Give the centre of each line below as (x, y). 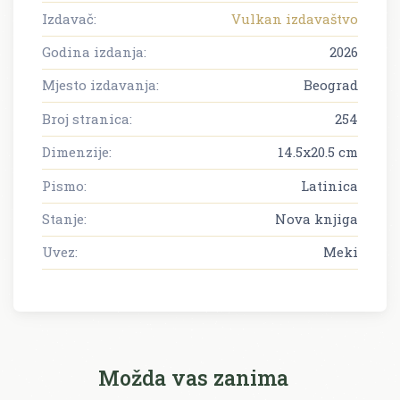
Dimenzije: (77, 152)
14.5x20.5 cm (318, 152)
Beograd (331, 85)
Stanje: (64, 218)
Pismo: (64, 185)
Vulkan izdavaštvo (295, 18)
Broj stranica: (87, 118)
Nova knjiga (317, 218)
